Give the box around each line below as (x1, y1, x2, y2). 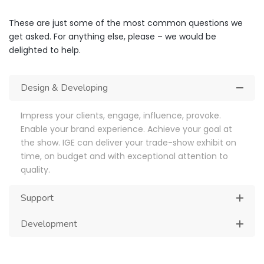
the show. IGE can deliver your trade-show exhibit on (21, 137, 236, 149)
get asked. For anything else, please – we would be (9, 31, 216, 43)
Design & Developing (21, 81, 108, 95)
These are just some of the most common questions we (9, 17, 243, 29)
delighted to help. (9, 44, 81, 57)
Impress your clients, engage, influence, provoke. (21, 110, 221, 122)
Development (21, 217, 77, 231)
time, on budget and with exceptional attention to (21, 150, 228, 163)
